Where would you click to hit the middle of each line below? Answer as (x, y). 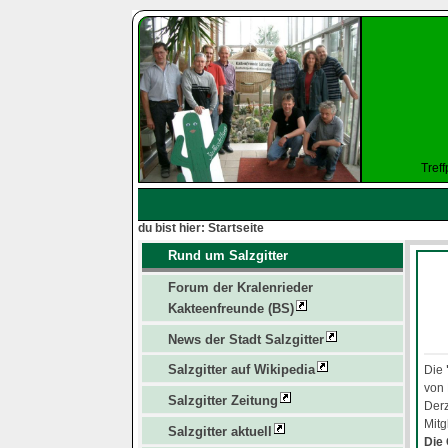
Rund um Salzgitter (227, 256)
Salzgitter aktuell (219, 431)
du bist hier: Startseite (200, 227)
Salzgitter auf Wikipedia (241, 370)
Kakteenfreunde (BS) (230, 309)
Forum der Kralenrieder (240, 288)
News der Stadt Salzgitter (245, 339)
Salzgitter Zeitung (222, 400)
